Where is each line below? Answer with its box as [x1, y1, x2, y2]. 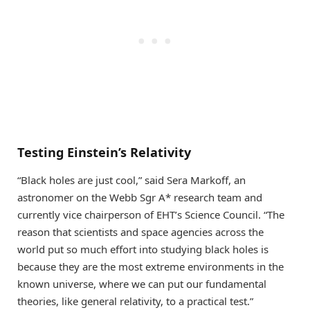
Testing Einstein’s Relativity [17, 144, 191, 161]
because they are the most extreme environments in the [17, 259, 284, 274]
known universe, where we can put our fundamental [17, 277, 266, 291]
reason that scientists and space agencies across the [17, 225, 264, 239]
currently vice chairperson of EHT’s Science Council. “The [17, 208, 284, 222]
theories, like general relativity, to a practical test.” [17, 294, 253, 309]
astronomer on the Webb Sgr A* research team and [17, 190, 262, 205]
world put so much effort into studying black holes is [17, 242, 268, 257]
